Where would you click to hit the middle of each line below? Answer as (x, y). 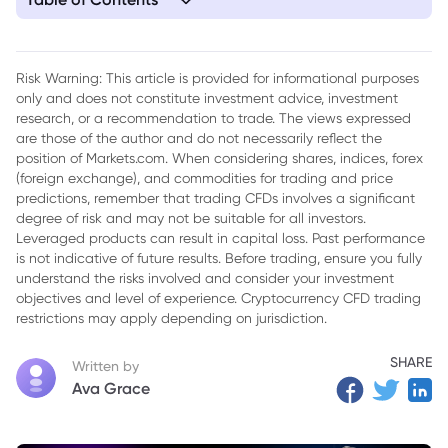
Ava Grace (111, 388)
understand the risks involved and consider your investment (205, 278)
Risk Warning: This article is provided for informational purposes (217, 78)
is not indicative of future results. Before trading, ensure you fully (219, 258)
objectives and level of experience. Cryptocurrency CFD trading (218, 298)
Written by (105, 365)
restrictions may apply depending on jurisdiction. (171, 318)
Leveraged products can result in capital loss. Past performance (220, 238)
